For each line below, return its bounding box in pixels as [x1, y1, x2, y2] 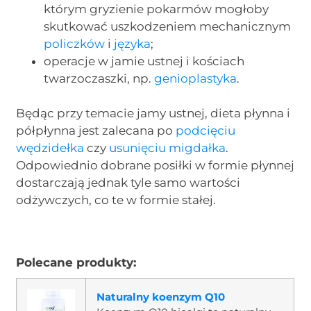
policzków [44, 36, 106, 51]
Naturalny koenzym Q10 [96, 289, 226, 303]
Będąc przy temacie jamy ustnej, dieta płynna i [16, 106, 291, 121]
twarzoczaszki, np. [44, 71, 155, 85]
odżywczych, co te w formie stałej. [16, 193, 217, 208]
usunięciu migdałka [109, 141, 226, 155]
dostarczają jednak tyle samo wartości [16, 176, 241, 190]
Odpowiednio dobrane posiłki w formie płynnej [16, 158, 295, 173]
